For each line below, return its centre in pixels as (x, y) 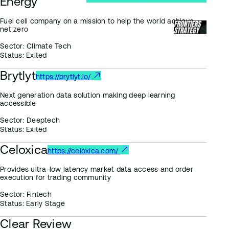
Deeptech (42, 120)
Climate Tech (48, 46)
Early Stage (44, 203)
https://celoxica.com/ (84, 151)
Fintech (38, 194)
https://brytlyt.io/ (64, 77)
